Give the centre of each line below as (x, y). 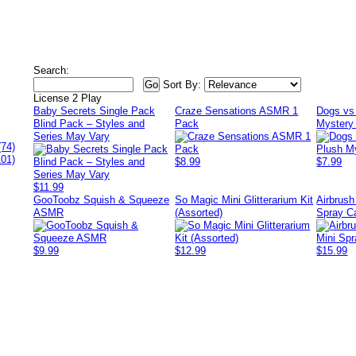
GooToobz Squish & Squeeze (101, 200)
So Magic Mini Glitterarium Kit (244, 200)
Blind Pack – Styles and (89, 124)
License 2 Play (68, 98)
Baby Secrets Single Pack (94, 111)
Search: (51, 70)
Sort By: (182, 85)
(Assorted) (199, 213)
